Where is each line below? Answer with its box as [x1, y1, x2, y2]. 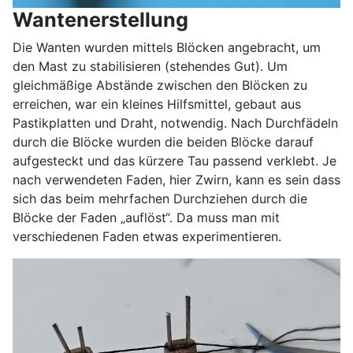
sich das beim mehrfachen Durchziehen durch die [13, 190, 307, 206]
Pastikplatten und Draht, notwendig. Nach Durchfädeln [13, 114, 338, 131]
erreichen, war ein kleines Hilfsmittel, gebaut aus [13, 95, 301, 112]
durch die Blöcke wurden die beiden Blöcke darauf [13, 133, 314, 150]
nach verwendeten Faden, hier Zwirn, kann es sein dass [13, 171, 340, 188]
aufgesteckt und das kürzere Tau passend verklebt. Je [13, 152, 336, 169]
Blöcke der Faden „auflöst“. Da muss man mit [13, 209, 280, 225]
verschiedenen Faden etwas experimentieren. [13, 228, 281, 244]
